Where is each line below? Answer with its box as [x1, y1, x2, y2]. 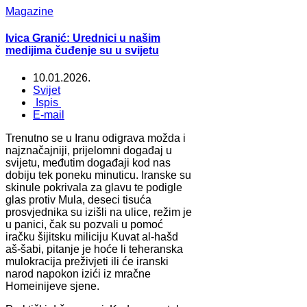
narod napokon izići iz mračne [5, 267, 151, 280]
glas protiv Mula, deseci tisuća [5, 193, 151, 206]
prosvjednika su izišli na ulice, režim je [5, 206, 192, 218]
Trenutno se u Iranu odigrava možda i [5, 132, 186, 144]
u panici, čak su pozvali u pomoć [5, 218, 163, 230]
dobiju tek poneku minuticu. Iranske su [5, 169, 191, 181]
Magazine [5, 5, 53, 17]
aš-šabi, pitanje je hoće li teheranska [5, 243, 183, 255]
